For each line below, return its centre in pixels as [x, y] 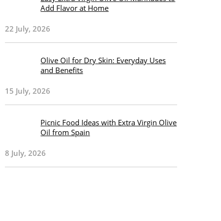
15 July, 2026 [28, 91]
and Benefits [62, 70]
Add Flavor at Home [75, 8]
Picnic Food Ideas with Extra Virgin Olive [109, 122]
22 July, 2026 [28, 29]
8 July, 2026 [26, 153]
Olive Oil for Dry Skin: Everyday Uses [103, 60]
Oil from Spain [65, 132]
